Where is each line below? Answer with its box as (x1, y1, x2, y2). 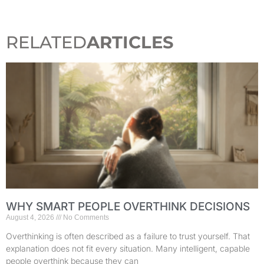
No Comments (61, 213, 109, 222)
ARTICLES (87, 32, 174, 53)
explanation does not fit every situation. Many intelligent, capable (6, 243, 250, 254)
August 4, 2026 (6, 213, 56, 222)
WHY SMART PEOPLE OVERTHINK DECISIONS (6, 200, 250, 214)
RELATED (6, 32, 87, 53)
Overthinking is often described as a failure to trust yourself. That (6, 231, 250, 242)
